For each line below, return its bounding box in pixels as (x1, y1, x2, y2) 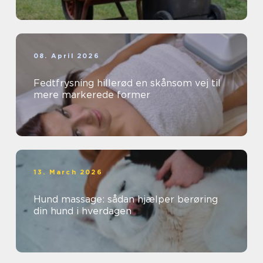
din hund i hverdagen (33, 205, 131, 217)
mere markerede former (33, 89, 150, 101)
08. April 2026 (33, 52, 100, 60)
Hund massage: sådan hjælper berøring (33, 194, 218, 205)
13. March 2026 (33, 168, 103, 177)
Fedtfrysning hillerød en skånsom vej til (33, 77, 136, 89)
